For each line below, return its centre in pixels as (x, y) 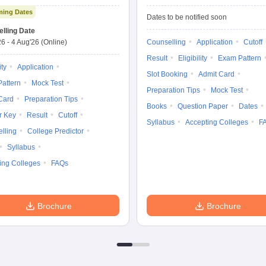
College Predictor (56, 131)
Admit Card (216, 74)
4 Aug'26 (25, 42)
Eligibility (193, 58)
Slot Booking (167, 74)
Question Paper (203, 106)
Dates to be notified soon (187, 17)
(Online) (54, 42)
